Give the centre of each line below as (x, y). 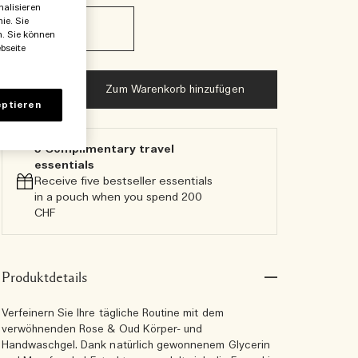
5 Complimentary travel (104, 149)
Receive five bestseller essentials (123, 181)
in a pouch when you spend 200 (118, 197)
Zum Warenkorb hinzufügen (175, 90)
